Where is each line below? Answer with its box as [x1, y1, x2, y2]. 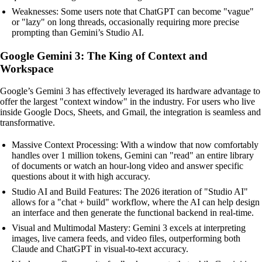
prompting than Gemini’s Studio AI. [12, 27, 144, 37]
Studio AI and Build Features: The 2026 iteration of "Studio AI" [12, 187, 248, 197]
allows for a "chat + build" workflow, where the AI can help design [12, 197, 260, 208]
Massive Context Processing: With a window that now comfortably [12, 140, 258, 150]
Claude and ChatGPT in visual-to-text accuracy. [12, 244, 188, 254]
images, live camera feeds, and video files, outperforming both [12, 233, 240, 244]
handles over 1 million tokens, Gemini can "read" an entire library [12, 150, 254, 161]
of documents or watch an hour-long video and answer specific [12, 161, 243, 171]
